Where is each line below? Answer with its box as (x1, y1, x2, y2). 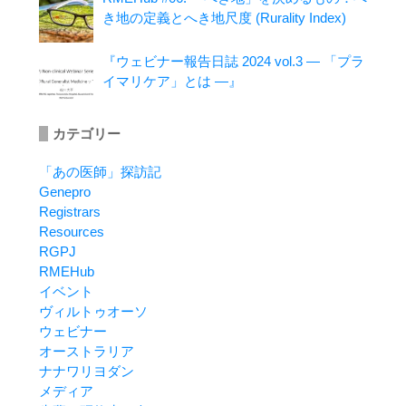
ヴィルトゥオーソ (38, 303, 148, 319)
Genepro (38, 183, 91, 199)
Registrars (38, 203, 101, 219)
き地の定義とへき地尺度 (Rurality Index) (101, 9, 346, 25)
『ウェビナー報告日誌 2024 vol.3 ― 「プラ (101, 53, 364, 69)
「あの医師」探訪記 (38, 163, 161, 179)
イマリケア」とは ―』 (101, 72, 242, 89)
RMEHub (38, 263, 94, 279)
